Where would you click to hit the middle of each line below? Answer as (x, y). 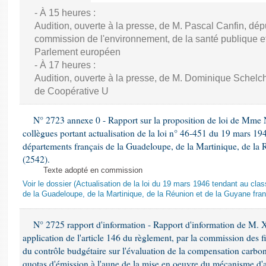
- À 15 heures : (65, 13)
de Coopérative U (72, 91)
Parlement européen (77, 52)
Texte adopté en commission (93, 170)
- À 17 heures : (65, 65)
